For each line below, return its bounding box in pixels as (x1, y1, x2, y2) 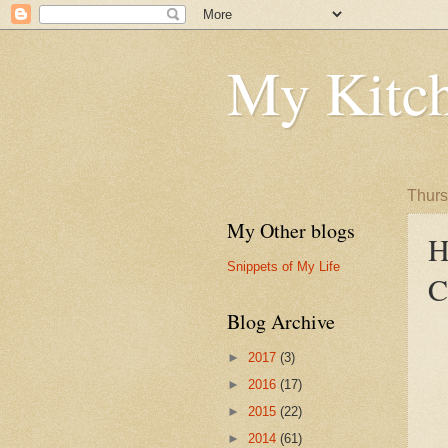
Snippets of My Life (227, 258, 340, 274)
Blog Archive (227, 308, 335, 335)
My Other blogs (227, 217, 355, 244)
